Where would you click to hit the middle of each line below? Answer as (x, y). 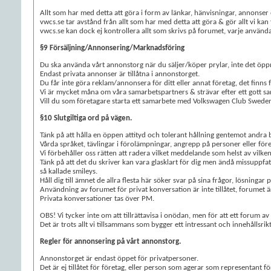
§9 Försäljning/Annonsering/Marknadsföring (112, 48)
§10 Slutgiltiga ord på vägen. (86, 118)
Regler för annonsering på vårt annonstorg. (110, 242)
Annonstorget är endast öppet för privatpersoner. (119, 259)
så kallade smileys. (69, 171)
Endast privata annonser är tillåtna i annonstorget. (120, 74)
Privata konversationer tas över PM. (97, 199)
